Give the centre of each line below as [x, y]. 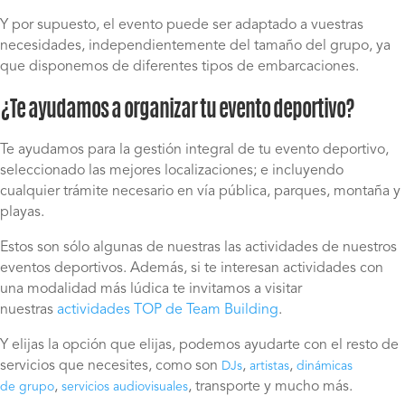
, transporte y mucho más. [270, 387]
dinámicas [325, 367]
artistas [269, 367]
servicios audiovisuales [125, 387]
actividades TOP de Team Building [168, 311]
